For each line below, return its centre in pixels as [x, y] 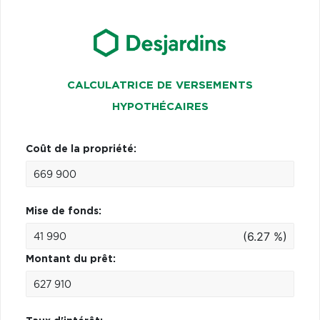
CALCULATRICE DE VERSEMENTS [160, 85]
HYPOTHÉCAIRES [160, 106]
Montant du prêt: [71, 259]
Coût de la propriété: [81, 149]
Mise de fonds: [64, 211]
